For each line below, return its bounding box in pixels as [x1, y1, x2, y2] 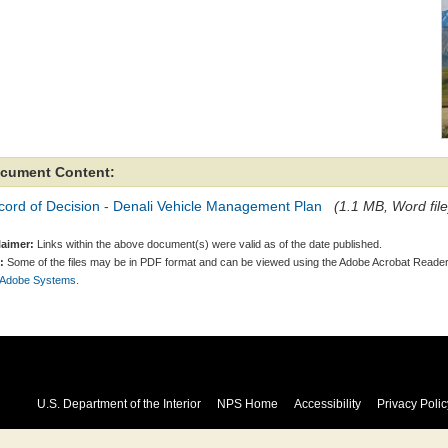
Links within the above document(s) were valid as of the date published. [34, 238, 382, 250]
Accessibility [293, 397, 361, 411]
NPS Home [216, 397, 278, 411]
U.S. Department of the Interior [36, 397, 201, 411]
